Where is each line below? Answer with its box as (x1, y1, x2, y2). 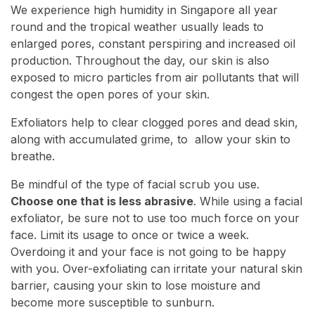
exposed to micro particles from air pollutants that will (11, 70, 299, 85)
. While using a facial (193, 194, 302, 209)
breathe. (11, 149, 55, 164)
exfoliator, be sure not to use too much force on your (11, 211, 300, 226)
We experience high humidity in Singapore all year (11, 3, 278, 18)
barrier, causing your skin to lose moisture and (11, 278, 260, 293)
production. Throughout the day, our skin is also (11, 53, 269, 68)
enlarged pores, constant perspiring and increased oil (11, 37, 295, 51)
